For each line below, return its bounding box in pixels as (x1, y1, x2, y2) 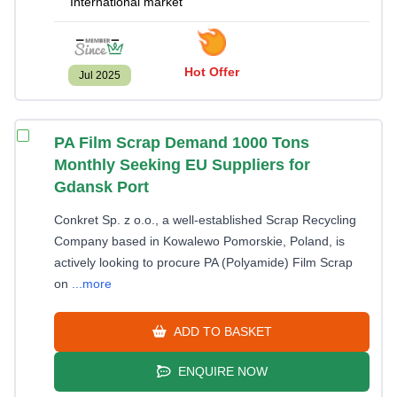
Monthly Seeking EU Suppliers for (54, 156, 310, 174)
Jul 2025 (78, 69, 121, 82)
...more (72, 276, 112, 291)
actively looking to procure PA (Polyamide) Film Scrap (54, 255, 353, 269)
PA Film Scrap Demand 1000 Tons (54, 134, 309, 152)
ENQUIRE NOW (174, 364, 268, 378)
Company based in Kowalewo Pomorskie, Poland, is (54, 234, 345, 248)
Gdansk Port (54, 178, 149, 196)
